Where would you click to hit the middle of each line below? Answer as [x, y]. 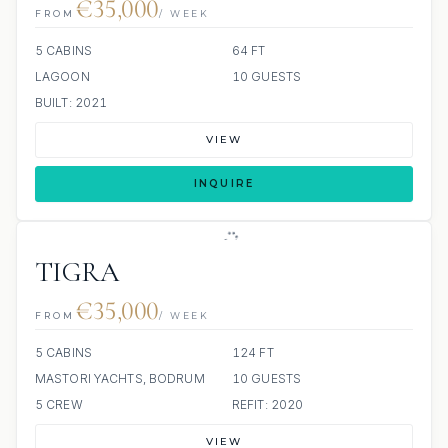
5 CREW [59, 404]
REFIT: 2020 [268, 404]
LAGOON [62, 76]
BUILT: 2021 [71, 102]
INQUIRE [224, 183]
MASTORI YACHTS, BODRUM [120, 378]
